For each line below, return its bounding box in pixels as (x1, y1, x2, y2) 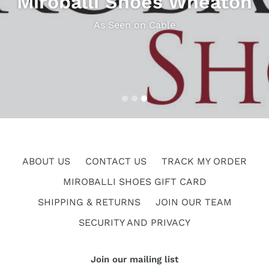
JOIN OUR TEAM (155, 196, 232, 208)
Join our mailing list (91, 253, 178, 265)
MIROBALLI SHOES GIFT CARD (62, 175, 207, 187)
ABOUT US (22, 155, 70, 167)
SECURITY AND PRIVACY (79, 216, 190, 228)
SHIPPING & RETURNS (37, 196, 141, 208)
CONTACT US (85, 155, 147, 167)
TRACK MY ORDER (162, 155, 247, 167)
